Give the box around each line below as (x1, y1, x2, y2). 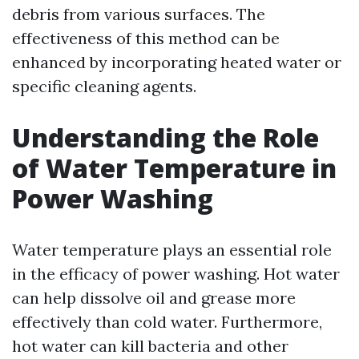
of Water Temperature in (12, 151, 337, 185)
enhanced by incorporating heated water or (12, 52, 341, 72)
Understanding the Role (12, 120, 319, 155)
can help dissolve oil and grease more (12, 288, 296, 308)
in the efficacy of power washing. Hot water (12, 264, 340, 284)
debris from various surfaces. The (12, 4, 265, 24)
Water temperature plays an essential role (12, 240, 332, 260)
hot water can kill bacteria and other (12, 336, 288, 356)
